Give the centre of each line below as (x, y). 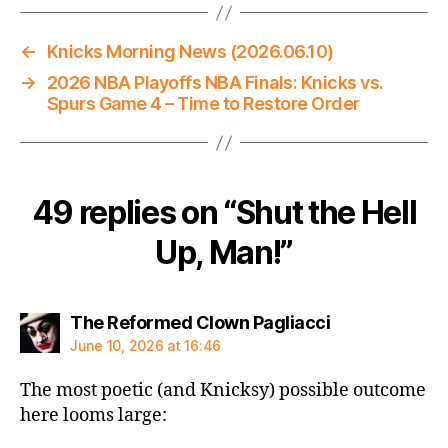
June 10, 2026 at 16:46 (146, 346)
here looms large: (93, 416)
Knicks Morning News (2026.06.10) (190, 52)
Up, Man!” (224, 253)
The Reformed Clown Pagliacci (200, 323)
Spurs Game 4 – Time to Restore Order (203, 104)
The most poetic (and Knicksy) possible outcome (223, 391)
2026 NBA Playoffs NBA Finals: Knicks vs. (215, 83)
